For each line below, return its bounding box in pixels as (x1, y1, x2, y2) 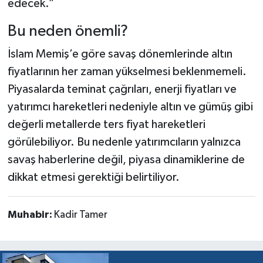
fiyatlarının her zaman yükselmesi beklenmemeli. (7, 66, 247, 78)
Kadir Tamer (53, 210, 107, 221)
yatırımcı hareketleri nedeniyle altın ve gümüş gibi (7, 101, 253, 113)
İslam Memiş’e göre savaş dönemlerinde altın (7, 48, 232, 60)
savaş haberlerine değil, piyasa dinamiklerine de (7, 154, 245, 166)
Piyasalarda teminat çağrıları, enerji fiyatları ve (7, 83, 237, 96)
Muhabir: (7, 210, 54, 221)
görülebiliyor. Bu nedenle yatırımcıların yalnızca (7, 136, 241, 149)
